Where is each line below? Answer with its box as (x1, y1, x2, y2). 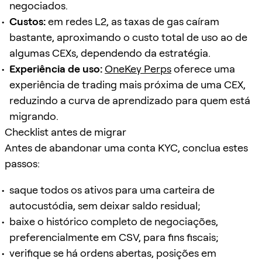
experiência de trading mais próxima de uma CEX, (9, 78, 246, 91)
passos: (5, 157, 40, 170)
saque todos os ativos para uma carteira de (9, 183, 215, 196)
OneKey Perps (105, 62, 171, 75)
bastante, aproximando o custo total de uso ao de (9, 30, 247, 43)
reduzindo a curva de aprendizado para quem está (9, 94, 250, 106)
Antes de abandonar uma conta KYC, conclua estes (5, 141, 248, 154)
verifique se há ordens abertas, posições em (9, 246, 216, 259)
